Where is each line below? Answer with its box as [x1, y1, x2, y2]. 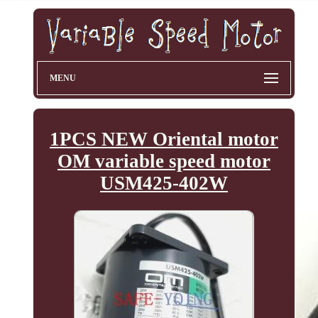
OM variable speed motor [57, 150, 270, 172]
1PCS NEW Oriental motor [49, 128, 278, 150]
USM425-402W [99, 172, 228, 194]
